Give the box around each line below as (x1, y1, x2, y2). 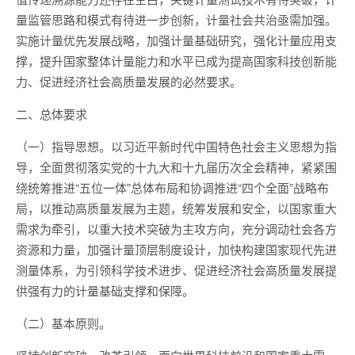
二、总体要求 (16, 105, 87, 122)
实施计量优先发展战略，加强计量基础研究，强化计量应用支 (16, 32, 337, 48)
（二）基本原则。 (16, 315, 111, 331)
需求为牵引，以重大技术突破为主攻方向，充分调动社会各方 (16, 220, 337, 237)
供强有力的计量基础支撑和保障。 (16, 282, 194, 299)
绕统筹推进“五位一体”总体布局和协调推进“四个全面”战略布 (16, 179, 329, 196)
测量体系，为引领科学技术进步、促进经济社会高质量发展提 (16, 261, 337, 278)
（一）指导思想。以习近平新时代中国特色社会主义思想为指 (16, 138, 337, 155)
